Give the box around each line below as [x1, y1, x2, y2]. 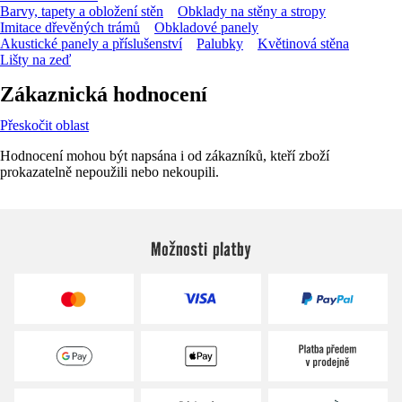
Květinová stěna [258, 35, 349, 51]
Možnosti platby [150, 236, 251, 260]
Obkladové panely [154, 19, 258, 35]
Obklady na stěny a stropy [178, 3, 326, 19]
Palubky [197, 35, 243, 51]
